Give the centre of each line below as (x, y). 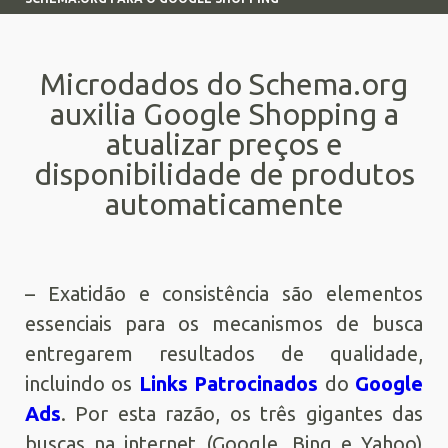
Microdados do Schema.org (224, 84)
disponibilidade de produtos (224, 174)
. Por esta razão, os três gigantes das (242, 413)
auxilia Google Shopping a (224, 114)
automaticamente (224, 204)
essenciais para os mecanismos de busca (224, 323)
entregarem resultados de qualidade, (224, 353)
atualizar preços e (224, 144)
